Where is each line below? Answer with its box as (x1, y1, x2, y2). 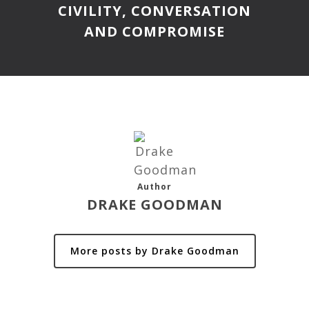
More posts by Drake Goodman (70, 244, 239, 257)
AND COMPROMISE (84, 22, 225, 41)
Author (137, 181, 172, 192)
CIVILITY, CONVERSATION (58, 1, 251, 20)
